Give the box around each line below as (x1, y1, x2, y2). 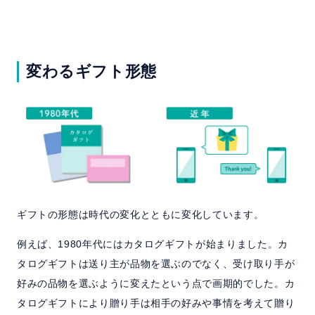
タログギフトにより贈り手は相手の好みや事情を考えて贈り (16, 297, 295, 309)
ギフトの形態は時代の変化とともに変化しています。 (16, 209, 264, 221)
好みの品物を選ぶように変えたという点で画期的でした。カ (16, 278, 295, 290)
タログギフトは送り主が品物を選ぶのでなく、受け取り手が (16, 258, 295, 270)
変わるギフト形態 (25, 63, 157, 81)
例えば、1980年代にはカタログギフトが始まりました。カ (16, 238, 288, 250)
